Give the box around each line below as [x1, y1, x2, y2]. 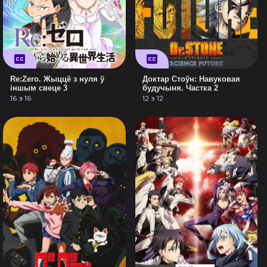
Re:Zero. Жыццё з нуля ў [10, 74, 105, 83]
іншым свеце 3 [10, 83, 68, 92]
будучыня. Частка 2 [142, 83, 218, 92]
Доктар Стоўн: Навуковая [142, 74, 240, 83]
